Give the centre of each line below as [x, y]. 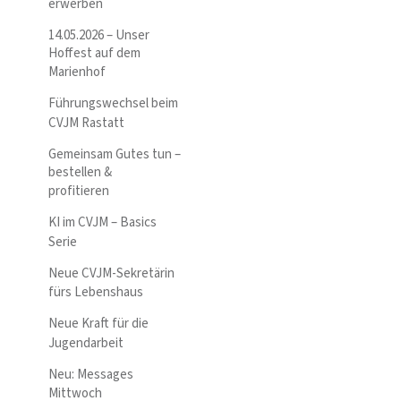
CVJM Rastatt [86, 123]
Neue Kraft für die [98, 324]
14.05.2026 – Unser [99, 35]
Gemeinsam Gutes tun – [115, 154]
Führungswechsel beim [113, 104]
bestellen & [80, 172]
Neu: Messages [91, 374]
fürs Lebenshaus [96, 293]
